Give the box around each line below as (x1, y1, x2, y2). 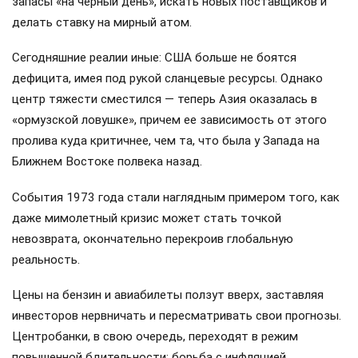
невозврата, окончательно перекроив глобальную (12, 231, 293, 246)
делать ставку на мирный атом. (12, 15, 192, 30)
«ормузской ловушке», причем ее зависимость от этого (12, 113, 327, 128)
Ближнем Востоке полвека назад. (12, 154, 202, 169)
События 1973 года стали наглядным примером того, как (12, 189, 340, 205)
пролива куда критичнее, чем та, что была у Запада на (12, 133, 320, 149)
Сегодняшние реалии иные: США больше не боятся (12, 50, 296, 66)
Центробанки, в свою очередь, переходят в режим (12, 328, 298, 344)
